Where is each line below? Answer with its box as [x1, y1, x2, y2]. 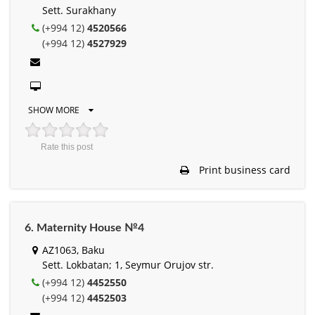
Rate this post [41, 141, 93, 152]
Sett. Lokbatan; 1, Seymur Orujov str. [42, 257, 214, 271]
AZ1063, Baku [42, 243, 105, 257]
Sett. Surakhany [42, 3, 116, 17]
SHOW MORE [28, 103, 82, 116]
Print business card [196, 162, 290, 176]
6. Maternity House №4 [25, 221, 144, 233]
